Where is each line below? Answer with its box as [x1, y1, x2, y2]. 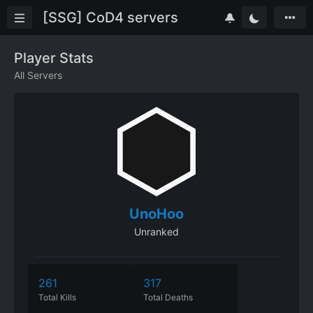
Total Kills [38, 292, 76, 303]
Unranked [134, 226, 179, 238]
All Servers [14, 69, 62, 81]
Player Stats [14, 50, 94, 66]
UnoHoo [129, 205, 184, 222]
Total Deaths [143, 292, 193, 303]
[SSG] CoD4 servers [43, 8, 178, 26]
